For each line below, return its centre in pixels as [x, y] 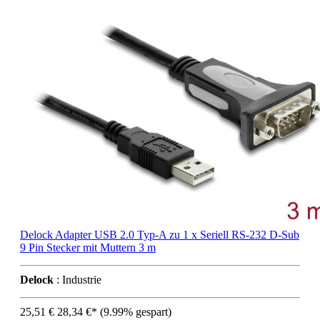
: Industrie [77, 280]
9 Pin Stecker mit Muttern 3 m [88, 248]
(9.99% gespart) [136, 312]
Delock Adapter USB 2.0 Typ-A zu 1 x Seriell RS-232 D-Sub [160, 235]
